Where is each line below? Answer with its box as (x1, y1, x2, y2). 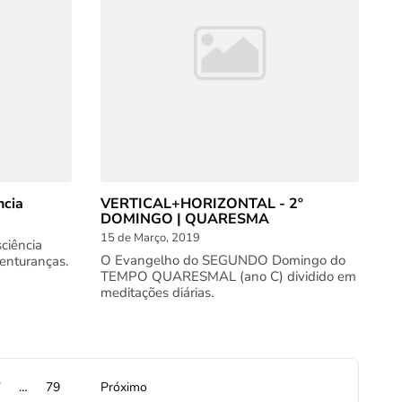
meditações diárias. (100, 284, 214, 301)
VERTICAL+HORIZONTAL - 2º (100, 194, 303, 214)
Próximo (100, 379, 147, 396)
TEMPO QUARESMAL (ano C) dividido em (100, 267, 356, 285)
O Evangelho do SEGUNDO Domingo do (100, 251, 345, 269)
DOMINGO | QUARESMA (100, 209, 269, 229)
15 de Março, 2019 (100, 230, 200, 246)
